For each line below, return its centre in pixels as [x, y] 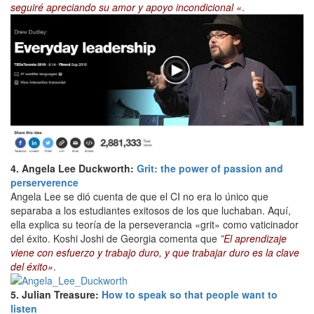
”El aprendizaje [253, 239]
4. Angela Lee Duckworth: [74, 169]
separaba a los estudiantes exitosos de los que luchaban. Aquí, [151, 211]
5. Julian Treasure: [56, 295]
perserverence [45, 183]
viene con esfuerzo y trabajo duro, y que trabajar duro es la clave [155, 253]
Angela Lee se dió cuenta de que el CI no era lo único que [139, 197]
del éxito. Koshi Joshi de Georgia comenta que [115, 239]
